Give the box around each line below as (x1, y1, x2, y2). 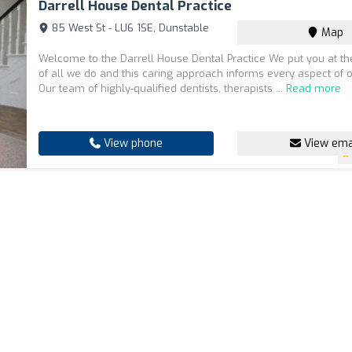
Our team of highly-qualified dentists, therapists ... (38, 82, 287, 96)
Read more (286, 82, 342, 96)
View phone (101, 136, 163, 152)
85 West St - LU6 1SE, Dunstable (49, 21, 210, 35)
